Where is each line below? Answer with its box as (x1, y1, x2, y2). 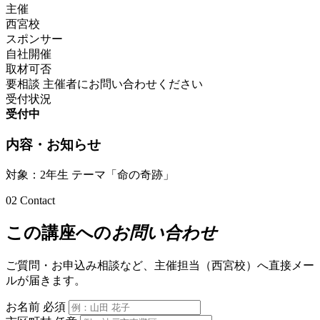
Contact (20, 194, 55, 206)
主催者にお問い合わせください (43, 78, 203, 91)
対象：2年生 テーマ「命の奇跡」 (6, 168, 174, 181)
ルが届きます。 (6, 274, 86, 286)
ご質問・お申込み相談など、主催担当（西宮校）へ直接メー (6, 259, 314, 271)
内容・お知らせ (6, 137, 101, 152)
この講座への (6, 223, 111, 242)
